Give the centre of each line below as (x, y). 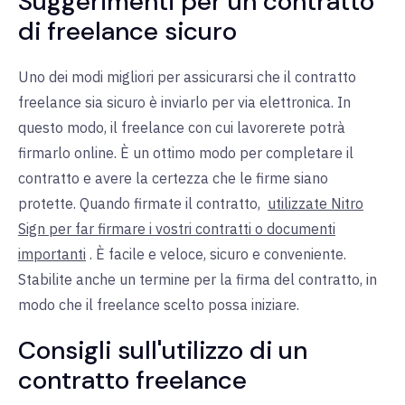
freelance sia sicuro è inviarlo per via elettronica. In (184, 103)
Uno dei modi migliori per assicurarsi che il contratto (187, 77)
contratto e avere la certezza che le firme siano (173, 179)
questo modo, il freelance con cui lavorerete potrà (182, 128)
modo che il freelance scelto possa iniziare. (159, 305)
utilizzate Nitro (316, 204)
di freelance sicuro (127, 32)
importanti (52, 254)
